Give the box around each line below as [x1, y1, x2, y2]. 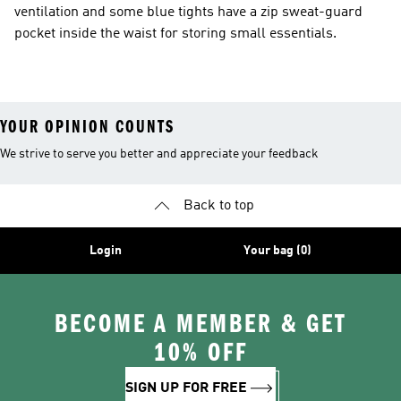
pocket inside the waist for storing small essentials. [14, 27, 337, 41]
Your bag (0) [243, 244, 311, 257]
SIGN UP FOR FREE [125, 381, 247, 396]
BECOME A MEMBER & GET [54, 309, 347, 339]
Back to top [183, 199, 254, 213]
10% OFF [153, 337, 248, 368]
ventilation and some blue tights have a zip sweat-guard [14, 5, 363, 20]
